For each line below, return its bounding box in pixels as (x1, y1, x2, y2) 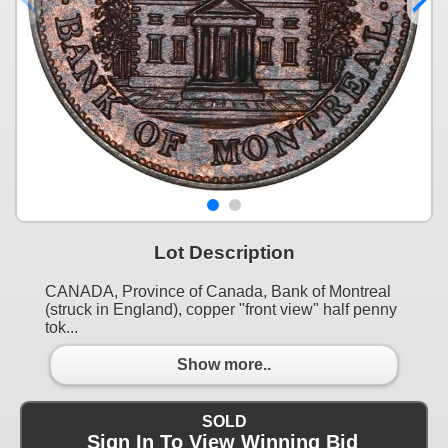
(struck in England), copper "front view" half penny (45, 300, 397, 318)
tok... (45, 318, 78, 336)
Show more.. (177, 356, 271, 374)
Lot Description (153, 241, 295, 263)
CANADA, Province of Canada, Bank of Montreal (45, 282, 391, 300)
